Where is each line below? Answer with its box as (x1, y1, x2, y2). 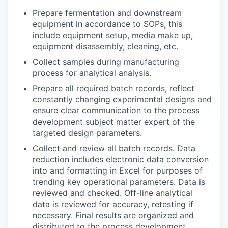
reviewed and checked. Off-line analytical (33, 188, 192, 198)
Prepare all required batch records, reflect (33, 83, 194, 93)
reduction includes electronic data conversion (33, 154, 209, 164)
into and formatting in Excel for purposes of (33, 165, 203, 176)
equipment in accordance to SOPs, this (33, 19, 182, 29)
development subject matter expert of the (33, 117, 195, 127)
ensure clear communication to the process (33, 105, 199, 116)
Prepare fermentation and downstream (33, 8, 182, 18)
